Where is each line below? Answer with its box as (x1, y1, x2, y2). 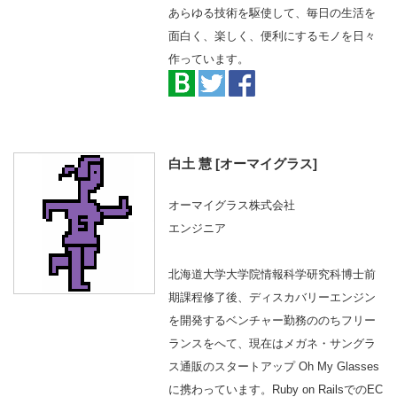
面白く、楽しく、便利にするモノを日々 (168, 29, 376, 43)
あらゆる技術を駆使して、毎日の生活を (168, 6, 376, 19)
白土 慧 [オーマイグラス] (168, 156, 317, 171)
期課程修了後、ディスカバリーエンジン (168, 291, 376, 304)
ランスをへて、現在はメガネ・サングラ (168, 337, 376, 350)
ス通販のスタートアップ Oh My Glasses (168, 360, 379, 373)
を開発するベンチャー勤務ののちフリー (168, 314, 376, 327)
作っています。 (168, 52, 249, 66)
